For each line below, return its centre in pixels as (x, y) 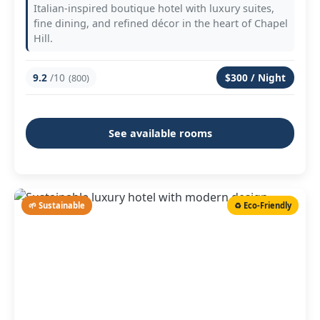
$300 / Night (255, 77)
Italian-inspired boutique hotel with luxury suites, (154, 8)
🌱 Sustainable (57, 205)
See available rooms (160, 133)
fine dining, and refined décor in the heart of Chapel (161, 23)
